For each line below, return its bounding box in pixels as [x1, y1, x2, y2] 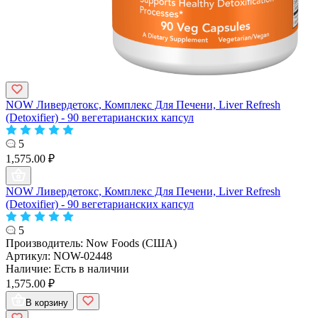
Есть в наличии [54, 262, 129, 275]
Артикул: [6, 249, 53, 262]
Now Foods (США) [86, 236, 177, 249]
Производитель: [6, 236, 86, 249]
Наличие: [6, 262, 54, 275]
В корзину [26, 297, 68, 308]
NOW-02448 [53, 249, 112, 262]
